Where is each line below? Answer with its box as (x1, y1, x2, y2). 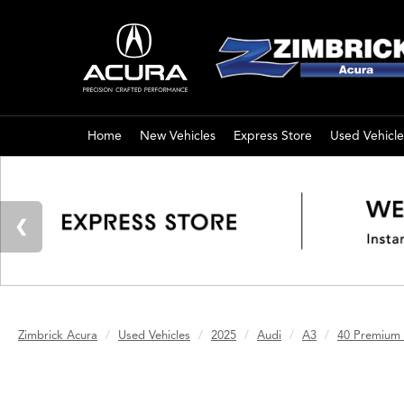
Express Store (234, 128, 312, 143)
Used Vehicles (118, 328, 190, 343)
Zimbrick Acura (18, 328, 97, 343)
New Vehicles (140, 128, 216, 143)
